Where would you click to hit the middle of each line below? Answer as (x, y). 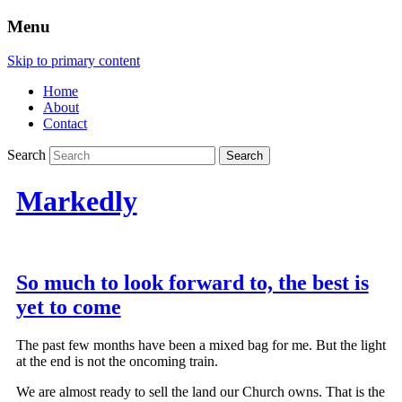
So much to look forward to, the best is (192, 283)
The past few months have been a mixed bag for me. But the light (201, 345)
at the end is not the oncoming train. (117, 362)
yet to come (68, 307)
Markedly (76, 201)
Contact (65, 124)
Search (26, 155)
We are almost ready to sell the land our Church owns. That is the (200, 392)
